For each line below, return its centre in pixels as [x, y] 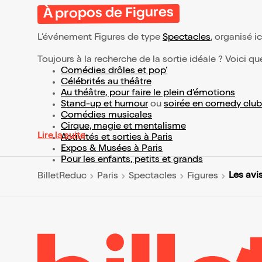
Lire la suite [61, 136]
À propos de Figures [108, 14]
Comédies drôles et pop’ [114, 71]
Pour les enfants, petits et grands [132, 160]
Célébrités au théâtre [106, 82]
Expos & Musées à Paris [112, 149]
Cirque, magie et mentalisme [123, 127]
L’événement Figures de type [100, 38]
